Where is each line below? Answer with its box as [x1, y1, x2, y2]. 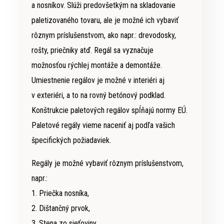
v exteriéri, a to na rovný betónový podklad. [31, 90, 165, 100]
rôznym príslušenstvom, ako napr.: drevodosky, [31, 30, 176, 40]
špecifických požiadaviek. [31, 135, 111, 145]
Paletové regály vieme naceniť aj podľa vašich [31, 120, 175, 130]
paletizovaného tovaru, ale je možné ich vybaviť [31, 15, 178, 25]
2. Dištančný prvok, [31, 203, 90, 213]
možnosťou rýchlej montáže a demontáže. [31, 60, 162, 70]
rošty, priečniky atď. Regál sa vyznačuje [31, 45, 153, 55]
